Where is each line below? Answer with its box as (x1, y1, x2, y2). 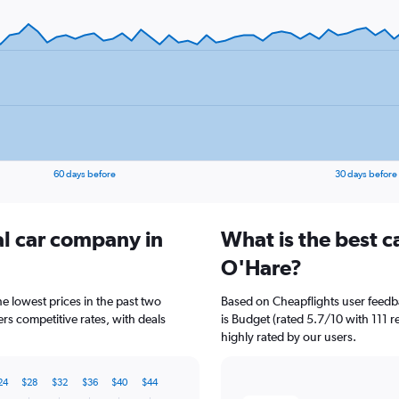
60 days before (53, 168, 117, 180)
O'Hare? (221, 255, 302, 280)
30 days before (334, 168, 397, 180)
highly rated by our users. (221, 330, 356, 344)
